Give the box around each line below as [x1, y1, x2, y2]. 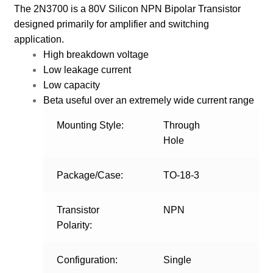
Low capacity [43, 80, 100, 91]
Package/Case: [57, 170, 124, 181]
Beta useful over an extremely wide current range [43, 95, 254, 106]
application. [13, 34, 64, 45]
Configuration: [57, 255, 118, 266]
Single [163, 255, 192, 266]
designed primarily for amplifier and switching [13, 19, 209, 30]
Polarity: [57, 220, 93, 231]
